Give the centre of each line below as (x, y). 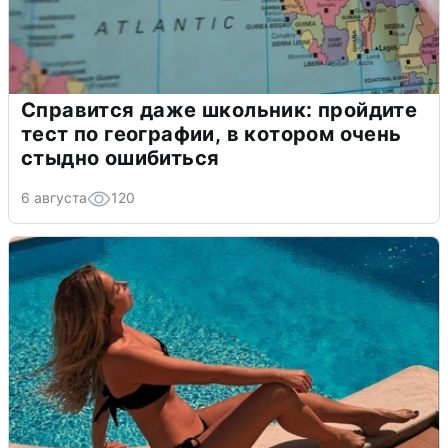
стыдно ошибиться (120, 157)
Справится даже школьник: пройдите (219, 109)
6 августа (54, 197)
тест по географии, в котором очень (211, 133)
